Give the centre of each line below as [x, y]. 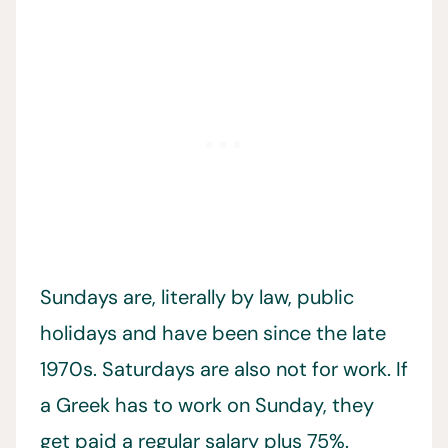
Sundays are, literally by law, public [197, 296]
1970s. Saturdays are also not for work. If [224, 368]
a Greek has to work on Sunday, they [207, 404]
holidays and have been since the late [213, 332]
